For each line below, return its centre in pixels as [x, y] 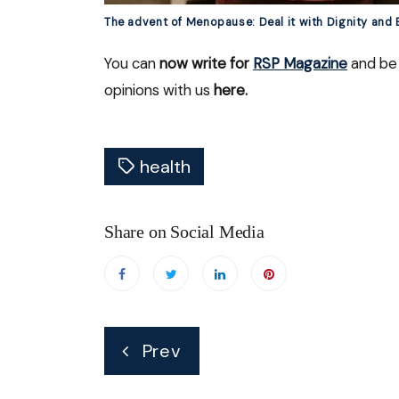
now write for [206, 63]
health [165, 166]
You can [132, 63]
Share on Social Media [184, 231]
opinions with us [159, 90]
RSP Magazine [300, 63]
